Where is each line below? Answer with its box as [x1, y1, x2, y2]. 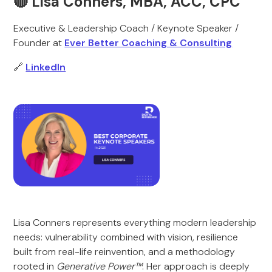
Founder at [13, 36, 65, 49]
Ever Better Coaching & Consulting [64, 36, 233, 49]
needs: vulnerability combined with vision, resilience [13, 231, 239, 243]
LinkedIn [25, 61, 66, 73]
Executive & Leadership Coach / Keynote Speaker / [13, 22, 239, 35]
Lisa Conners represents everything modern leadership [13, 216, 257, 229]
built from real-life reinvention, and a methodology [13, 245, 236, 258]
